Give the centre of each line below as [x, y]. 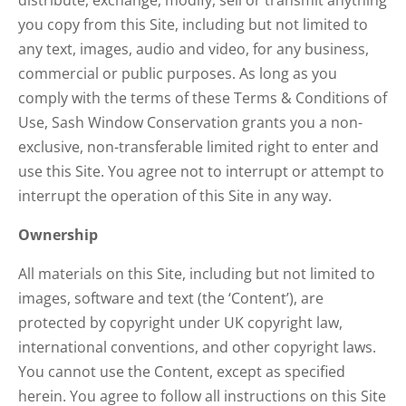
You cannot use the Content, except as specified [182, 372]
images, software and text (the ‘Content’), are [171, 298]
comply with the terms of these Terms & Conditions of [203, 98]
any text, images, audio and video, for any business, [193, 49]
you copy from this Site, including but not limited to [193, 24]
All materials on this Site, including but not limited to [197, 274]
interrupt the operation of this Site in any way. [175, 196]
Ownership [58, 235]
